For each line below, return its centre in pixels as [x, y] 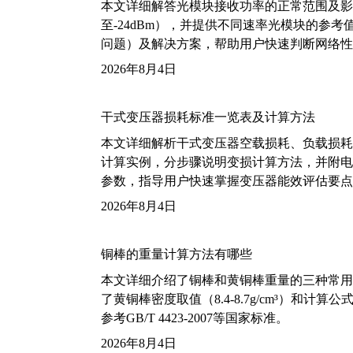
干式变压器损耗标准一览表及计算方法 [208, 117]
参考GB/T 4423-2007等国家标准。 [195, 318]
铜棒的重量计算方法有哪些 [176, 254]
